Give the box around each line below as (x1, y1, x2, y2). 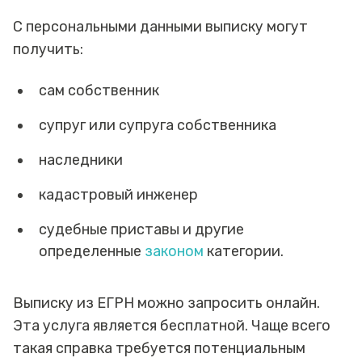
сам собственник (39, 81, 159, 99)
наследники (39, 150, 123, 169)
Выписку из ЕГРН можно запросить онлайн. (13, 293, 320, 312)
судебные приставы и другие (39, 220, 244, 238)
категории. (204, 242, 284, 260)
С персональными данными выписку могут (13, 17, 308, 36)
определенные (39, 242, 145, 260)
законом (145, 242, 204, 260)
